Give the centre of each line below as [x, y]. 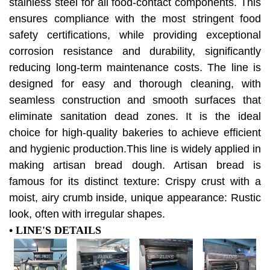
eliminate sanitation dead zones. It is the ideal [135, 117]
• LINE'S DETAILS [55, 231]
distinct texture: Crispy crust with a [173, 182]
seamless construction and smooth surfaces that [135, 100]
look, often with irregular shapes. [89, 214]
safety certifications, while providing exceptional [135, 35]
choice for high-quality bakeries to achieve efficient [135, 133]
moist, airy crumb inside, [70, 198]
